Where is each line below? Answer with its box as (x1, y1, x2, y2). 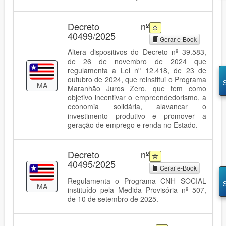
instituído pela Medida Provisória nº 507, (68, 184, 206, 195)
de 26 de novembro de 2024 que (68, 56, 206, 67)
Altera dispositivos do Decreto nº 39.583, (68, 47, 206, 58)
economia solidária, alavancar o (68, 101, 206, 112)
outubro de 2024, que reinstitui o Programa (68, 74, 206, 85)
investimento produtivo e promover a (68, 110, 206, 121)
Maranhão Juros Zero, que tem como (68, 83, 206, 94)
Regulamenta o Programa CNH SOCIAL (68, 175, 206, 186)
